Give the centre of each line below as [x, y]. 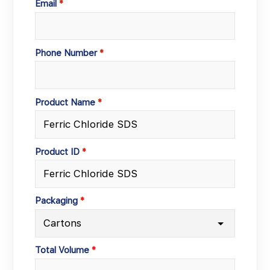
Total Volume [62, 250]
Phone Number [66, 52]
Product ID [58, 151]
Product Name [65, 102]
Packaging [57, 201]
